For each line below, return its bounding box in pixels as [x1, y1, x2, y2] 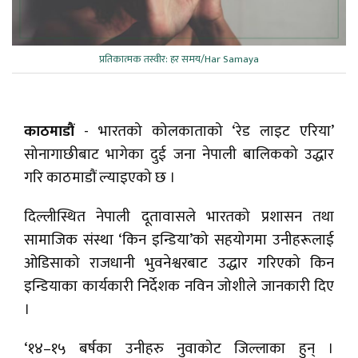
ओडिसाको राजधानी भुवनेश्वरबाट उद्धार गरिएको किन [24, 251, 334, 276]
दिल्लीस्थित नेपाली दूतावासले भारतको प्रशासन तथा [24, 205, 334, 230]
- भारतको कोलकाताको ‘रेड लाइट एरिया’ [74, 119, 334, 145]
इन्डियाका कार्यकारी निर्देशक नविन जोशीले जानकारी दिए [24, 274, 334, 300]
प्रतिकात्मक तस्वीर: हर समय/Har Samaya [99, 50, 259, 69]
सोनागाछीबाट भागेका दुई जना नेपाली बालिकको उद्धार [24, 142, 334, 168]
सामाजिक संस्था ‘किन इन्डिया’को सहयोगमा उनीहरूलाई [24, 228, 334, 253]
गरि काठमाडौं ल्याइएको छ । [24, 165, 176, 191]
